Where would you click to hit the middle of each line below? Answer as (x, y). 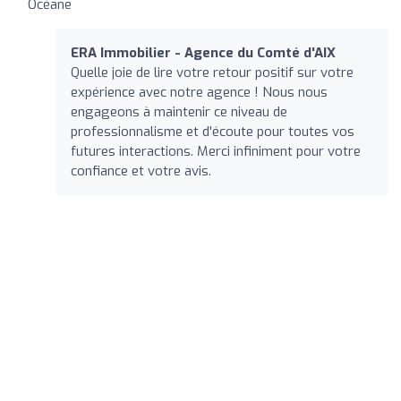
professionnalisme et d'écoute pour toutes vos (213, 131)
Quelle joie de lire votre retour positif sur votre (212, 72)
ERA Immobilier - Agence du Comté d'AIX (203, 52)
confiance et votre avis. (141, 171)
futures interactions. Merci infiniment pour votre (216, 151)
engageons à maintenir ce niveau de (179, 111)
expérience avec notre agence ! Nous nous (199, 92)
